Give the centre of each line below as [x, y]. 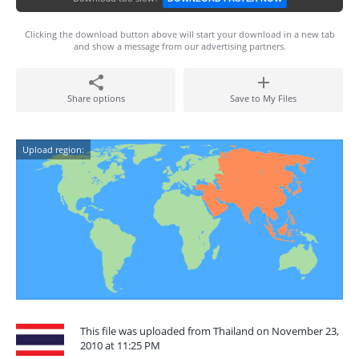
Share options [96, 98]
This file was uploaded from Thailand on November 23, [210, 331]
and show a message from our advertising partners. [179, 46]
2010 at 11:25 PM [120, 345]
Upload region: [53, 149]
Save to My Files [263, 98]
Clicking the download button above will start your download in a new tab [179, 34]
